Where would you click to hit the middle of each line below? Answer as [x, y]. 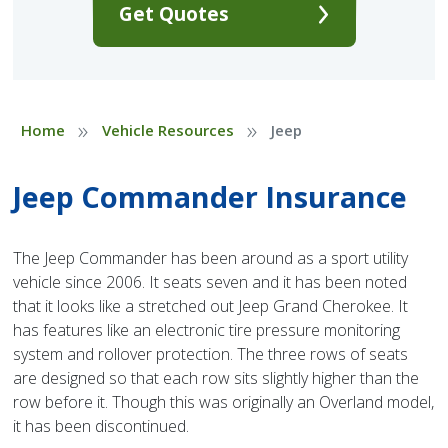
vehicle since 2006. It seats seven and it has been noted [210, 282]
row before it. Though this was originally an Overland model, [224, 402]
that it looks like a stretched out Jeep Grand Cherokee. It [211, 306]
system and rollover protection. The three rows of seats [211, 354]
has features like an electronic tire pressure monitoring [207, 330]
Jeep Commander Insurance [210, 197]
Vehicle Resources [167, 130]
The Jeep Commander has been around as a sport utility [211, 258]
